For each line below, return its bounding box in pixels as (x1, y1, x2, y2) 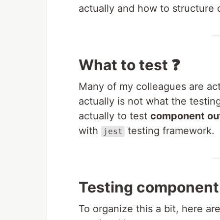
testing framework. (125, 125, 215, 137)
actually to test (79, 110, 150, 122)
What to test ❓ (79, 56, 180, 74)
